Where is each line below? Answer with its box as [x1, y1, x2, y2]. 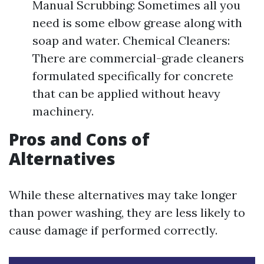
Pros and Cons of [9, 128, 150, 150]
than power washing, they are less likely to [9, 205, 245, 220]
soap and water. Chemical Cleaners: [32, 33, 230, 48]
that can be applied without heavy [32, 86, 220, 101]
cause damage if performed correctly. [9, 223, 217, 237]
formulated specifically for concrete [32, 68, 233, 83]
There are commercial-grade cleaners [32, 51, 244, 65]
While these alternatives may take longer [9, 187, 237, 202]
